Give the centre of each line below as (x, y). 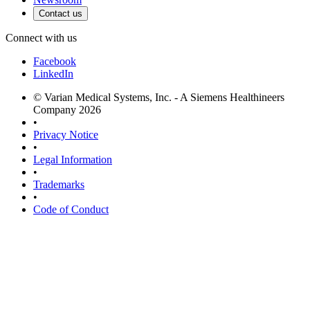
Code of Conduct (71, 209)
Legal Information (73, 159)
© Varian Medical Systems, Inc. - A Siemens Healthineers (159, 97)
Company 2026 (67, 109)
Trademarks (59, 184)
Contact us (61, 13)
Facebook (55, 61)
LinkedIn (53, 73)
